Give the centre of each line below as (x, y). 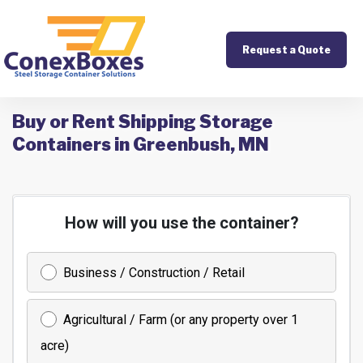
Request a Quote (286, 50)
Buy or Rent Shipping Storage (143, 122)
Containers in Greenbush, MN (141, 144)
